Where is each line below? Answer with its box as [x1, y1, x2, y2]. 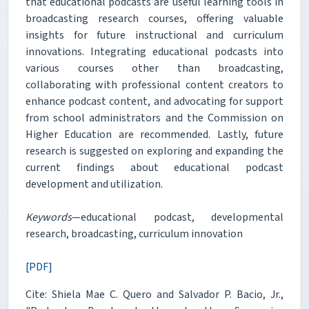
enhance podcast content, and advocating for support [26, 94, 283, 110]
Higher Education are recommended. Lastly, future [26, 127, 283, 143]
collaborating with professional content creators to [26, 77, 283, 93]
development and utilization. [26, 177, 163, 192]
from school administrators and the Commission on [26, 110, 283, 126]
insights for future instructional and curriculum [26, 28, 283, 43]
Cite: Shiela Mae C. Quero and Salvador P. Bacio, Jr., [26, 287, 283, 303]
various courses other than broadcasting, [26, 61, 283, 77]
